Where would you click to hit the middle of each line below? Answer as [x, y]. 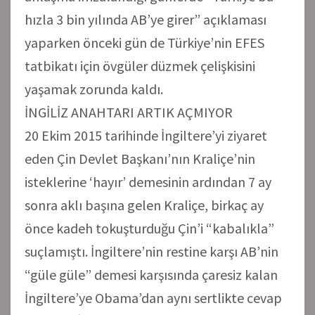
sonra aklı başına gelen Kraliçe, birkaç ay [144, 205]
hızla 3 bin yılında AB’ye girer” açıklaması [146, 19]
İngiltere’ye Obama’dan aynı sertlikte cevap [153, 297]
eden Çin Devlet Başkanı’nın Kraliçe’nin [140, 158]
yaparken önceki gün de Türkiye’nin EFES [144, 42]
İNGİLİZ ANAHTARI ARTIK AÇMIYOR [129, 112]
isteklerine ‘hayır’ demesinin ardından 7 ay [148, 181]
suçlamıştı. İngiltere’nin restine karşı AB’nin [152, 251]
